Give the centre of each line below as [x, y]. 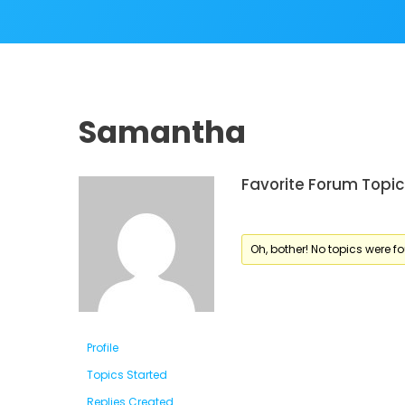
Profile [103, 347]
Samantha [162, 132]
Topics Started [127, 374]
